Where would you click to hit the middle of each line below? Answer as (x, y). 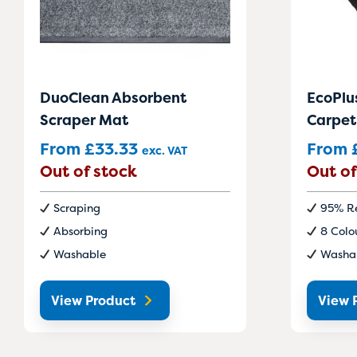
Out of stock (88, 171)
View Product (93, 301)
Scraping (76, 208)
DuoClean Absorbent (113, 98)
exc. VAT (165, 151)
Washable (79, 254)
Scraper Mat (84, 120)
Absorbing (80, 231)
